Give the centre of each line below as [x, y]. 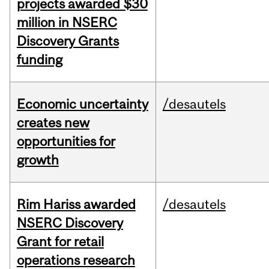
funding [39, 60]
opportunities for [66, 141]
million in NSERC [67, 23]
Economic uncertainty [82, 104]
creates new [53, 123]
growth [38, 160]
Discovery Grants [68, 41]
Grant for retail [60, 242]
